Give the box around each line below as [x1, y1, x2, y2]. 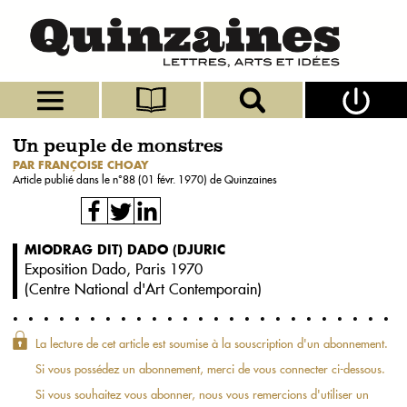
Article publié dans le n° [13, 173, 123, 186]
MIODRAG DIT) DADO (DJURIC [25, 241, 225, 258]
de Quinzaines [210, 173, 277, 186]
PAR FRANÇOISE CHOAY [13, 158, 149, 172]
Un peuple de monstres [13, 137, 223, 156]
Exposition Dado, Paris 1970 [25, 260, 203, 278]
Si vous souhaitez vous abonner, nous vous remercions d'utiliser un [35, 387, 369, 402]
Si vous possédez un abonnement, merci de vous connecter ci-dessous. [35, 362, 385, 376]
